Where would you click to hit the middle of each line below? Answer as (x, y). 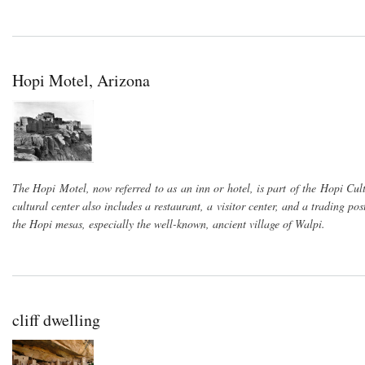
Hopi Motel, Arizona (81, 80)
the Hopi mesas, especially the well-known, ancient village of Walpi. (169, 223)
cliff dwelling (56, 319)
